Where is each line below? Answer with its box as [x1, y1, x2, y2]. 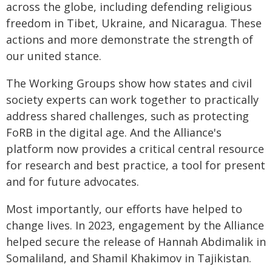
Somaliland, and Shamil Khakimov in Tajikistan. [6, 251, 251, 265]
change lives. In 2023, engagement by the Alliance [6, 218, 264, 233]
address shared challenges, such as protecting [6, 109, 249, 123]
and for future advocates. [6, 174, 139, 189]
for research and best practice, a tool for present [6, 158, 265, 172]
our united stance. [6, 49, 101, 63]
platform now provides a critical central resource [6, 141, 264, 156]
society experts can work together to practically [6, 92, 259, 107]
